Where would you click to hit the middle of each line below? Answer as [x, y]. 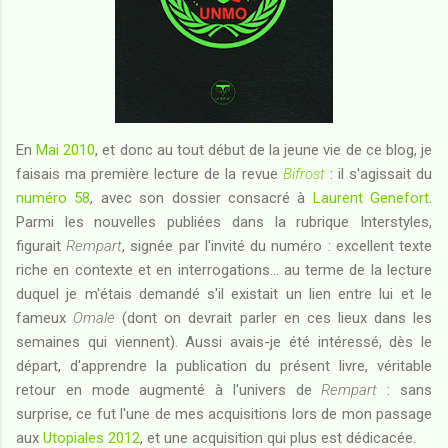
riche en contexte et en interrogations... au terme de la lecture [224, 269]
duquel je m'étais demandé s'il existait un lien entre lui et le [224, 293]
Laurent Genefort [370, 197]
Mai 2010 [66, 149]
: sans [405, 389]
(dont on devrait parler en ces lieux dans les [274, 317]
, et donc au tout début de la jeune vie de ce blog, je [264, 149]
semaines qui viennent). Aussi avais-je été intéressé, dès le [224, 341]
